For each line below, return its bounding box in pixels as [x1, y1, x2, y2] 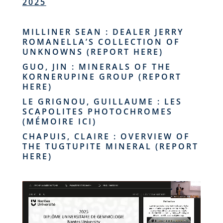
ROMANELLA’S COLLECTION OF [22, 36, 180, 48]
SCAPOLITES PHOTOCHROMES [22, 106, 173, 117]
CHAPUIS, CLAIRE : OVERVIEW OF [22, 131, 190, 142]
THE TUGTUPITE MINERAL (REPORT [22, 141, 199, 152]
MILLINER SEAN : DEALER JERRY [22, 26, 184, 38]
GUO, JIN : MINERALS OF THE [22, 61, 171, 73]
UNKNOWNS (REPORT [22, 46, 133, 58]
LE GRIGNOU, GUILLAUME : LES [22, 96, 182, 108]
